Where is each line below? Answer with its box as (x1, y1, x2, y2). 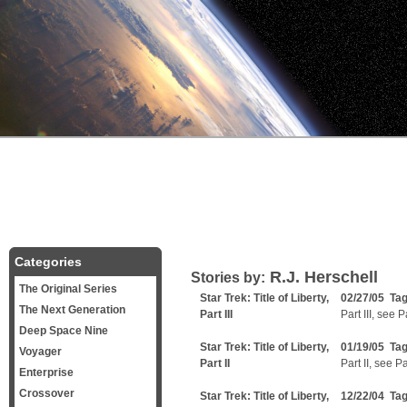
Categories (15, 254, 82, 269)
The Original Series (19, 283, 117, 295)
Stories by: (191, 270, 265, 285)
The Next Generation (19, 303, 125, 316)
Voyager (19, 345, 62, 358)
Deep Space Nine (19, 324, 108, 337)
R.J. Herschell (265, 268, 378, 286)
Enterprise (19, 366, 74, 379)
